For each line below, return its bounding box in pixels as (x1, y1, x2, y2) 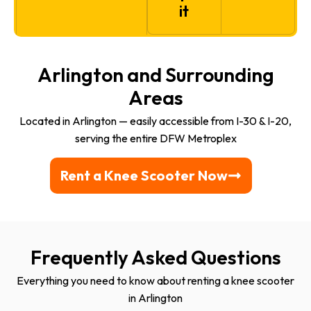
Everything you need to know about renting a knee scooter (17, 273, 294, 287)
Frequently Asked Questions (30, 244, 281, 269)
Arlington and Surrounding (37, 62, 274, 87)
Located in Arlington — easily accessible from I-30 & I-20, (19, 113, 292, 128)
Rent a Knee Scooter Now (60, 166, 228, 184)
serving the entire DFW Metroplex (74, 131, 237, 145)
